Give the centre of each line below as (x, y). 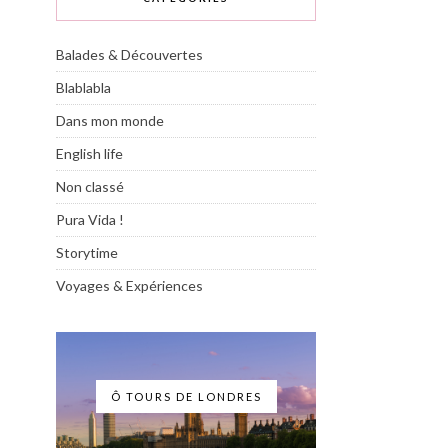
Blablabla (83, 87)
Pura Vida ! (90, 219)
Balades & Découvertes (129, 54)
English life (89, 153)
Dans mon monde (110, 120)
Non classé (90, 186)
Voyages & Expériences (129, 285)
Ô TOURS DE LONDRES (186, 396)
